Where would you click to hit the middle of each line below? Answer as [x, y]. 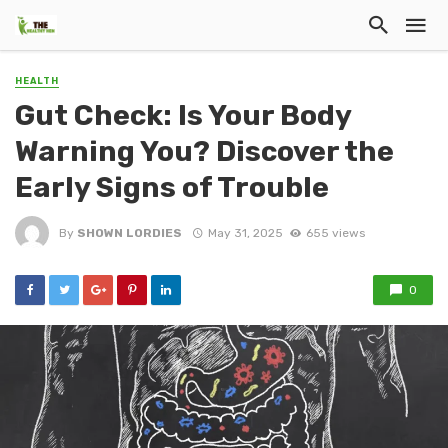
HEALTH [37, 81]
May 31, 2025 [245, 232]
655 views [335, 232]
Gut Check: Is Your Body [183, 115]
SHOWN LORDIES [129, 232]
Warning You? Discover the [204, 151]
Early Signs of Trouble [172, 187]
